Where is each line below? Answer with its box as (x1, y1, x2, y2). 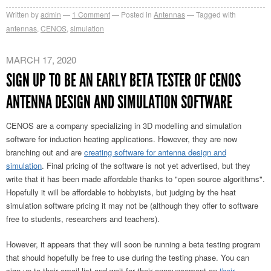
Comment (76, 8, 110, 19)
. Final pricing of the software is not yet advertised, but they (42, 159, 250, 171)
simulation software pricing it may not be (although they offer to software (6, 199, 258, 211)
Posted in (121, 8, 152, 19)
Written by (6, 8, 39, 19)
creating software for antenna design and (84, 146, 226, 158)
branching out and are (6, 146, 84, 158)
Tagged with (196, 8, 236, 19)
